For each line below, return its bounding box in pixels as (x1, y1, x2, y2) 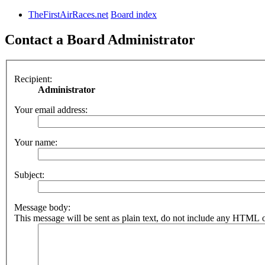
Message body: (14, 202, 70, 212)
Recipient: (14, 73, 52, 84)
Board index (111, 9, 157, 20)
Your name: (14, 137, 57, 147)
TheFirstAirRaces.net (28, 9, 108, 20)
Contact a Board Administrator (5, 32, 195, 48)
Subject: (14, 169, 44, 180)
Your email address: (14, 104, 88, 115)
